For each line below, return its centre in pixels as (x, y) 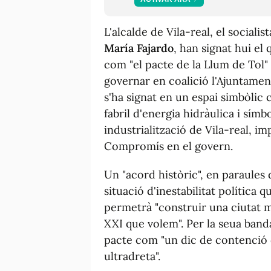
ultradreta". (132, 256)
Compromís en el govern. (168, 146)
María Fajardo (139, 48)
